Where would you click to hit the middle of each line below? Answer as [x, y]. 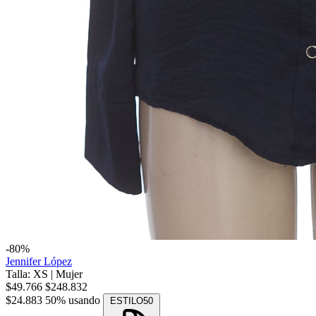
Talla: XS [28, 274]
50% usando [73, 300]
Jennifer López [39, 262]
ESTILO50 [132, 301]
